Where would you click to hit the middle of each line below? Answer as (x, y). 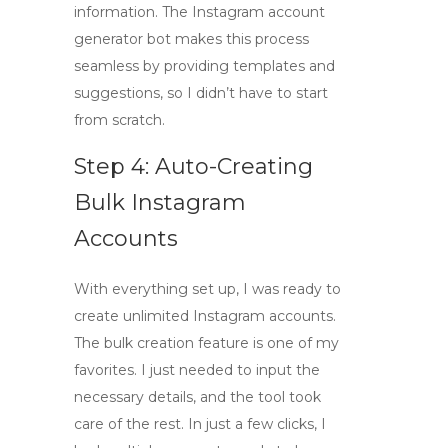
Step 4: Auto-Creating (193, 166)
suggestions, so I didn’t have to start (201, 93)
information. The (133, 12)
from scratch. (119, 120)
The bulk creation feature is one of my (206, 343)
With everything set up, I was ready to (207, 289)
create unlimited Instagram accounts (203, 316)
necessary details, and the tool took (197, 397)
